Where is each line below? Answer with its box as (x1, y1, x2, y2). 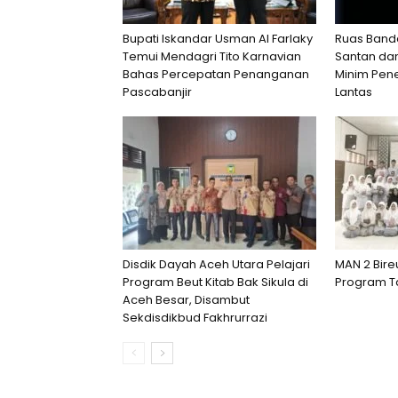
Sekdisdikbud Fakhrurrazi (123, 309, 267, 326)
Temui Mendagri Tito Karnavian (123, 48, 301, 65)
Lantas (335, 84, 372, 100)
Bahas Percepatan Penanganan (123, 66, 309, 83)
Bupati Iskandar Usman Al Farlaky (123, 30, 313, 47)
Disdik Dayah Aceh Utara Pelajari (123, 256, 310, 273)
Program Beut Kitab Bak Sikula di (123, 274, 308, 291)
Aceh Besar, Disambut (123, 291, 250, 308)
